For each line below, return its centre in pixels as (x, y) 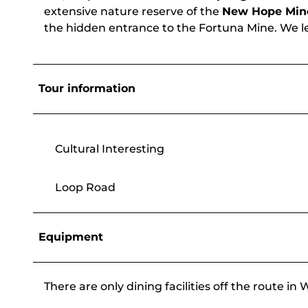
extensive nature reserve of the (133, 12)
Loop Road (85, 188)
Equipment (71, 237)
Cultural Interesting (110, 149)
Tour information (87, 89)
